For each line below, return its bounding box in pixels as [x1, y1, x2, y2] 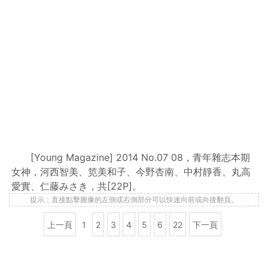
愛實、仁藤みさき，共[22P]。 [11, 180, 142, 192]
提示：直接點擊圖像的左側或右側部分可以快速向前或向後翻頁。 [30, 195, 238, 204]
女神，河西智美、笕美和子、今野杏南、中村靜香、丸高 [11, 166, 251, 178]
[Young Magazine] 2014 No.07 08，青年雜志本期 [31, 151, 251, 163]
